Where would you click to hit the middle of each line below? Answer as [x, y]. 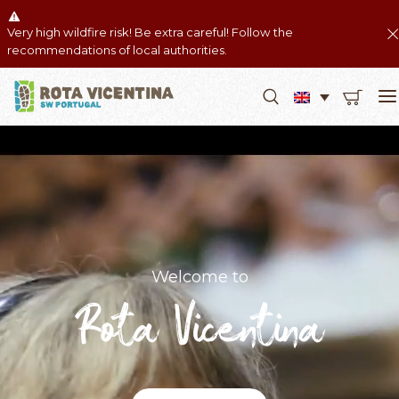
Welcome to [199, 277]
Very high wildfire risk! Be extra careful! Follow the [150, 32]
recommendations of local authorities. [117, 50]
